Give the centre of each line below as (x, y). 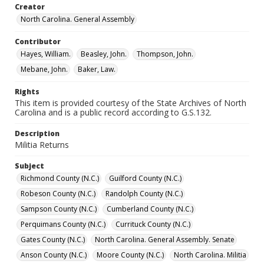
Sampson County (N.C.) (59, 209)
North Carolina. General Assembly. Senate (165, 240)
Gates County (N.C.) (53, 240)
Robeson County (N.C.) (58, 194)
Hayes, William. (46, 54)
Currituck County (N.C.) (153, 224)
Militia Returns (42, 145)
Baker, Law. (97, 69)
